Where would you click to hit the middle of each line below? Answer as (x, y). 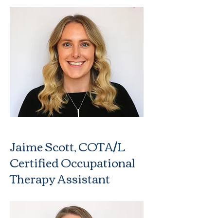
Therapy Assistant (60, 178)
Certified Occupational (73, 162)
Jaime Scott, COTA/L (68, 146)
